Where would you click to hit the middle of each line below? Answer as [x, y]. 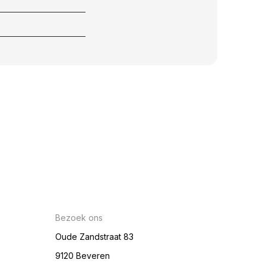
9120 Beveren [83, 256]
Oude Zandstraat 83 [95, 237]
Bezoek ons [79, 218]
